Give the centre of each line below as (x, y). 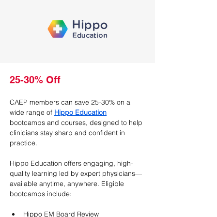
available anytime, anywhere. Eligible (68, 184)
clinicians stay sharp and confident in (68, 133)
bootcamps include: (41, 194)
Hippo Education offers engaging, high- (71, 163)
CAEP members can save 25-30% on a (71, 102)
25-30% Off (35, 80)
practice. (23, 143)
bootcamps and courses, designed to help (77, 123)
